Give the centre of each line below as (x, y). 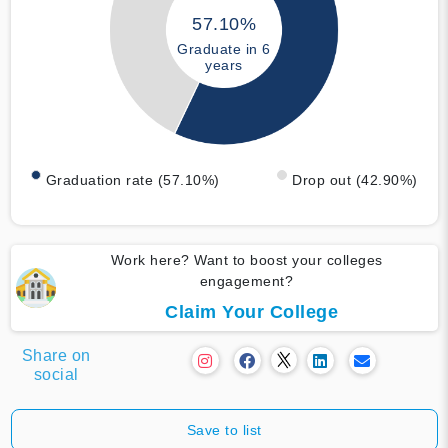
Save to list (224, 429)
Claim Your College (251, 311)
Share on (56, 355)
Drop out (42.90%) (355, 179)
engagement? (246, 280)
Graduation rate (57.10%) (132, 179)
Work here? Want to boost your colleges (246, 259)
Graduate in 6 (224, 49)
